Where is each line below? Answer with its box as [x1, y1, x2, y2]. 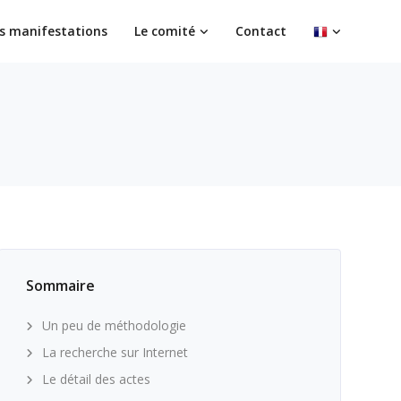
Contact [235, 22, 286, 39]
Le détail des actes [41, 371, 150, 388]
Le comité [134, 22, 195, 39]
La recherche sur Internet [41, 344, 188, 361]
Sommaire [25, 276, 95, 295]
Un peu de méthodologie [41, 317, 186, 334]
